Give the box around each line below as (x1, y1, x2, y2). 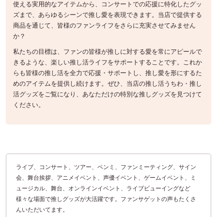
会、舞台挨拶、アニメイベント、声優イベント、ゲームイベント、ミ (16, 173, 196, 182)
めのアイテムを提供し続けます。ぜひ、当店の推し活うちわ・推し (13, 78, 202, 88)
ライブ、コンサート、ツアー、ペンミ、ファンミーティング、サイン (16, 162, 196, 171)
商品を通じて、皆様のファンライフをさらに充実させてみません (13, 20, 196, 30)
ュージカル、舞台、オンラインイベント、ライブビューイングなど (16, 184, 190, 192)
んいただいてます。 (16, 205, 68, 214)
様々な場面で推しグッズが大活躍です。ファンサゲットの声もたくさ (16, 194, 196, 203)
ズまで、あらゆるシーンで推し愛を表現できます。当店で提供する (13, 10, 202, 19)
